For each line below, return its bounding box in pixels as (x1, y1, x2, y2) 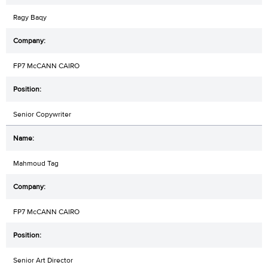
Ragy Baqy (13, 12, 47, 22)
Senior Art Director (13, 255, 73, 265)
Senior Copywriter (13, 109, 71, 119)
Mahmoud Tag (13, 158, 59, 168)
